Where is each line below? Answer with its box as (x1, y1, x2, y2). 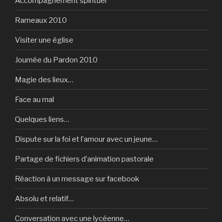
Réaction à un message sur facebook (15, 174, 139, 183)
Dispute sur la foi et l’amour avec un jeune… (15, 134, 158, 144)
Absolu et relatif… (15, 194, 74, 203)
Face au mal (15, 95, 54, 104)
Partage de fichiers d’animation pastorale (15, 154, 154, 164)
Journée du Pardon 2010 (15, 55, 98, 64)
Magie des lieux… (15, 75, 73, 84)
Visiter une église (15, 35, 73, 45)
